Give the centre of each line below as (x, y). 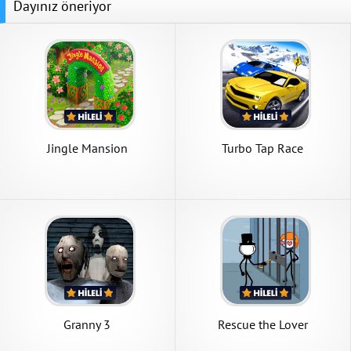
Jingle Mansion (87, 148)
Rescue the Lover (262, 325)
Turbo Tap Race (263, 148)
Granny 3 (87, 325)
